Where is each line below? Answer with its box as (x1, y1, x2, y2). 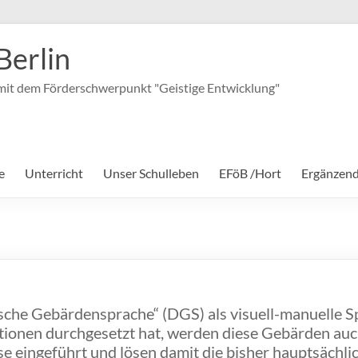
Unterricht (25, 165, 83, 181)
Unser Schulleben (103, 165, 199, 181)
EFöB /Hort (219, 165, 281, 181)
